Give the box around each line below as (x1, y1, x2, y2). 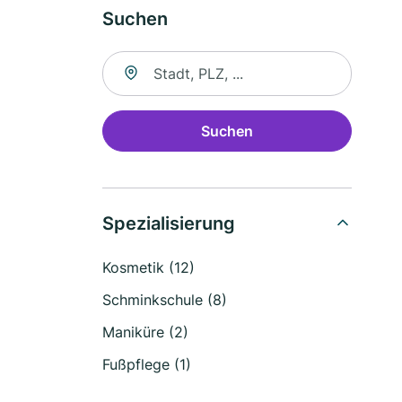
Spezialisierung (102, 213, 235, 234)
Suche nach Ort (101, 52, 206, 70)
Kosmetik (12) (102, 258, 195, 276)
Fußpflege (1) (102, 355, 191, 373)
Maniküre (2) (102, 323, 188, 341)
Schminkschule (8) (102, 291, 227, 309)
